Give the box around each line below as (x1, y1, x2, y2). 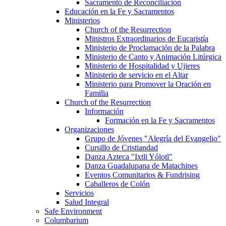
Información (85, 107, 124, 116)
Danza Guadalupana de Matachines (85, 161, 198, 170)
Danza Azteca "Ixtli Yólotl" (85, 152, 173, 161)
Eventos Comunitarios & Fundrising (85, 171, 200, 179)
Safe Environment (44, 207, 102, 215)
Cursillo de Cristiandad (85, 143, 158, 152)
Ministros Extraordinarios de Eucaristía (85, 34, 208, 43)
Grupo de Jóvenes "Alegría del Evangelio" (85, 134, 221, 143)
